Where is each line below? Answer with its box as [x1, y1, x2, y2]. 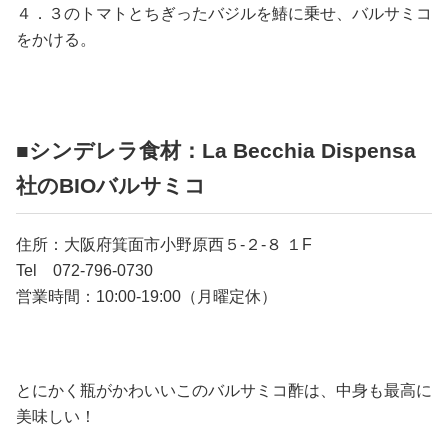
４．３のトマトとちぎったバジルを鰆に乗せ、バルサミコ [16, 5, 432, 23]
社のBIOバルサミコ [16, 174, 206, 198]
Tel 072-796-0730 [16, 262, 153, 280]
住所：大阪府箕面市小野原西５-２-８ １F [16, 236, 312, 254]
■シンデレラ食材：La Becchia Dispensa [16, 139, 416, 163]
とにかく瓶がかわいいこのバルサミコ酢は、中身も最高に [16, 382, 432, 400]
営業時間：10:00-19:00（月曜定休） [16, 288, 277, 306]
